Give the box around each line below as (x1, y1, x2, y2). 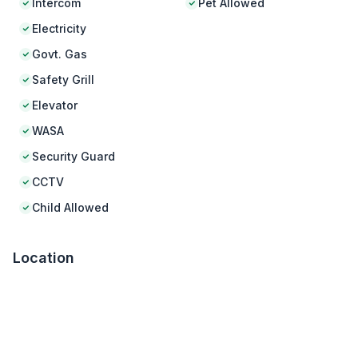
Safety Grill (32, 73, 94, 87)
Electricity (32, 22, 86, 36)
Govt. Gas (32, 47, 87, 62)
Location (13, 249, 74, 267)
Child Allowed (32, 201, 109, 215)
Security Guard (32, 149, 115, 164)
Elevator (32, 98, 78, 113)
